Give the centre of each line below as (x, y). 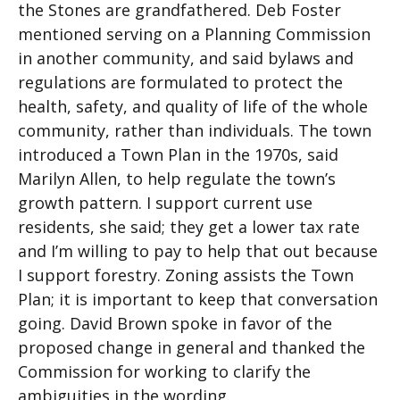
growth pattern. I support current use (165, 203)
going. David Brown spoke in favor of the (175, 323)
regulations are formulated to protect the (180, 82)
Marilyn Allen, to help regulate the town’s (177, 179)
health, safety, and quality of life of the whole (193, 106)
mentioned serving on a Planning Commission (194, 34)
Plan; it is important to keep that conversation (198, 299)
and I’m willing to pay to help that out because (198, 251)
